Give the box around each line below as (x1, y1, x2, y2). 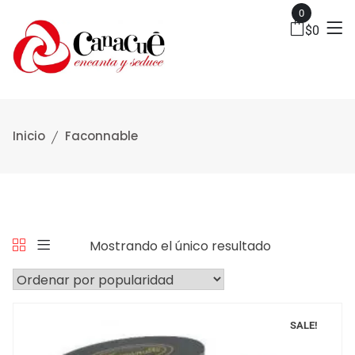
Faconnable (65, 127, 138, 144)
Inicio (13, 127, 45, 144)
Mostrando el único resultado (90, 236, 271, 255)
